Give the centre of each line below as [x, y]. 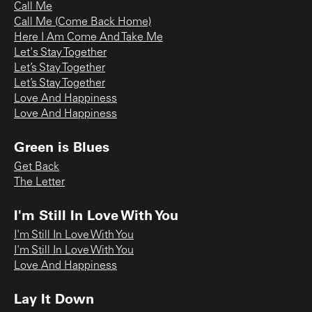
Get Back [37, 167]
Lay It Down [54, 298]
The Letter [39, 182]
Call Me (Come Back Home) [83, 22]
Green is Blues [62, 146]
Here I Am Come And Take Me [88, 37]
